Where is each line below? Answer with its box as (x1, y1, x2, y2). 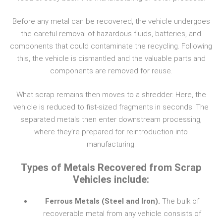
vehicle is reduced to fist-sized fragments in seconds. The (13, 102, 209, 111)
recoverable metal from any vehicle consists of (43, 209, 201, 219)
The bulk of (162, 197, 199, 206)
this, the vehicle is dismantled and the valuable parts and (16, 54, 206, 63)
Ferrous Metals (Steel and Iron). (45, 197, 162, 206)
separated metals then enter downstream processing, (20, 114, 202, 124)
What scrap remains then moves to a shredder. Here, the (16, 90, 206, 99)
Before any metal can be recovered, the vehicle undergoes (12, 17, 210, 26)
